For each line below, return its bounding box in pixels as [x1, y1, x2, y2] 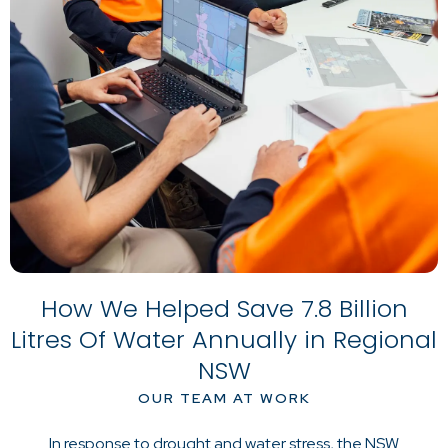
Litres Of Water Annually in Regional [11, 323, 437, 357]
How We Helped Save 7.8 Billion [40, 292, 408, 326]
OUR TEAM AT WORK [137, 389, 311, 408]
